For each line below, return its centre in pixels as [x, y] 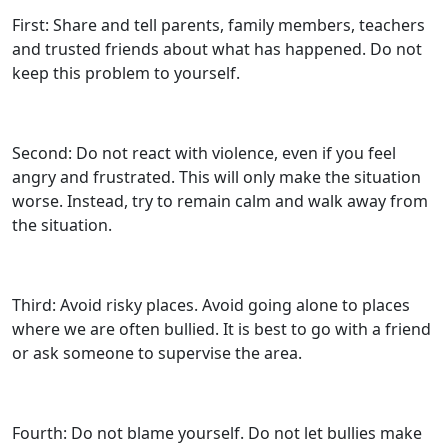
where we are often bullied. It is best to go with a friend [221, 329]
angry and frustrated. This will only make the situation [216, 177]
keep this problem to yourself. [126, 73]
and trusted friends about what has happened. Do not [217, 49]
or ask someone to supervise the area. [157, 353]
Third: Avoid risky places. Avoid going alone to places [211, 305]
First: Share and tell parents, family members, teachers [218, 25]
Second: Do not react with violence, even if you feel [204, 153]
